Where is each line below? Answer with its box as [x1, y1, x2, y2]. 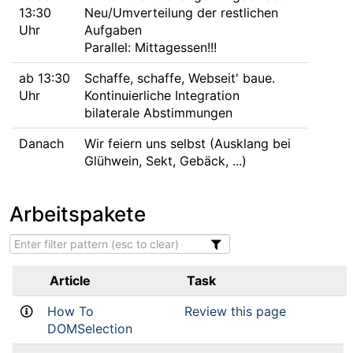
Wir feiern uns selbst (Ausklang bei [84, 136, 291, 151]
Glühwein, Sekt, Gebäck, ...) [84, 153, 247, 169]
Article [50, 273, 91, 288]
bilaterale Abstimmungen [84, 105, 232, 121]
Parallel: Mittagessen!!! [84, 39, 217, 55]
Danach [19, 136, 64, 151]
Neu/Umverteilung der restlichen [84, 5, 278, 20]
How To [47, 303, 94, 319]
